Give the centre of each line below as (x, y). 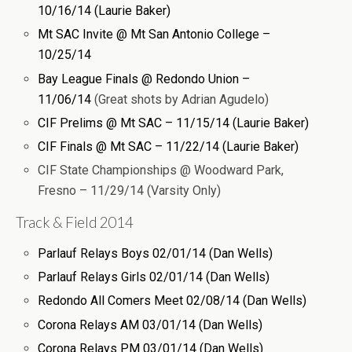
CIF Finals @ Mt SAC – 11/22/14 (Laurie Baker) (169, 146)
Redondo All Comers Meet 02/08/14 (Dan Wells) (172, 301)
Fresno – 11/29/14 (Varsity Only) (130, 191)
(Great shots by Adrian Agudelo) (180, 99)
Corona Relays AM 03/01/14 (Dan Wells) (150, 324)
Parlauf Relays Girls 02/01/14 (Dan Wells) (154, 277)
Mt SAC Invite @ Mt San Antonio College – (154, 35)
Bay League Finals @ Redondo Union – (144, 79)
